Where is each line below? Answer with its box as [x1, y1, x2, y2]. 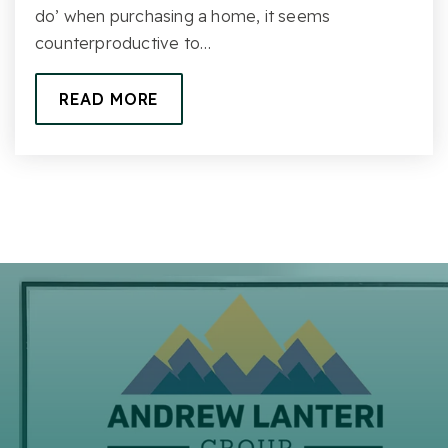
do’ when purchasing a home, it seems [35, 5, 331, 26]
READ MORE [59, 88, 159, 109]
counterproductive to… [35, 32, 212, 53]
